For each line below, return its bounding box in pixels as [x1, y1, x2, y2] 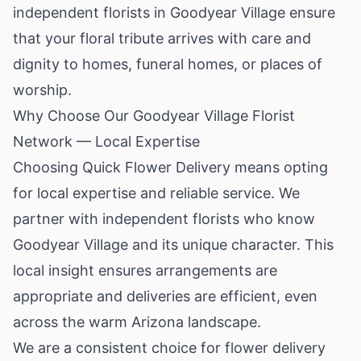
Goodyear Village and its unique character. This [13, 235, 334, 253]
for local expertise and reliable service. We [13, 184, 300, 201]
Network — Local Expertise [13, 132, 200, 150]
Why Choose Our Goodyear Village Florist [13, 106, 295, 124]
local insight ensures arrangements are [13, 261, 277, 279]
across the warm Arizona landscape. [13, 313, 261, 330]
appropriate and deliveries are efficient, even [13, 287, 317, 305]
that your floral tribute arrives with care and [13, 29, 311, 47]
